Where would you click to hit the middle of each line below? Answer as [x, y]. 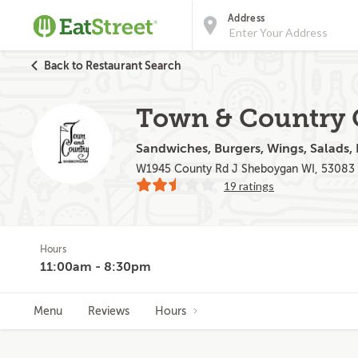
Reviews [109, 311]
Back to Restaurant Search [113, 66]
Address [247, 18]
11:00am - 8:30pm [95, 267]
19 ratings [249, 186]
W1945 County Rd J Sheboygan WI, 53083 [245, 169]
